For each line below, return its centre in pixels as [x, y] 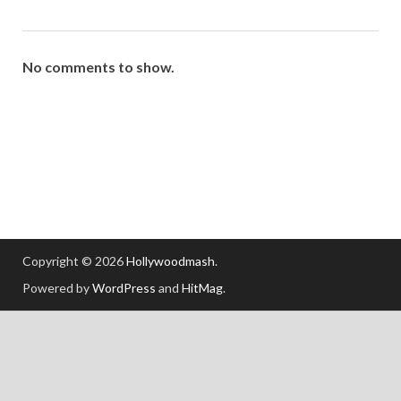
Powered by [57, 287]
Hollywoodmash [171, 260]
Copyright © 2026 [74, 260]
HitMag [202, 287]
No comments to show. [98, 66]
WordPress [124, 287]
